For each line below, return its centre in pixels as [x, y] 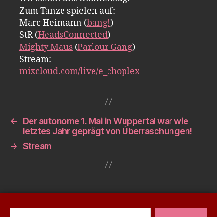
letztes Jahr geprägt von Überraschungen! [107, 131]
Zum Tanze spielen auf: [67, 11]
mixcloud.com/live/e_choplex [79, 71]
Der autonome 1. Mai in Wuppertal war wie [105, 121]
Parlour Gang [105, 47]
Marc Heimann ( [53, 23]
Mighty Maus [46, 47]
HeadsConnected [73, 35]
